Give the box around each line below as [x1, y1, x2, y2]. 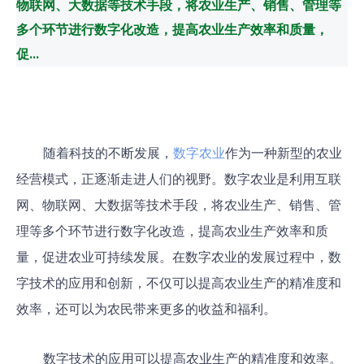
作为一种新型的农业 [224, 145, 342, 160]
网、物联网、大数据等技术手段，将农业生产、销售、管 [16, 197, 341, 212]
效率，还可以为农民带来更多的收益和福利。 [16, 301, 276, 316]
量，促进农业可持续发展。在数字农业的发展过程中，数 [16, 249, 341, 264]
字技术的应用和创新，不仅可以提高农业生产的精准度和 [16, 275, 341, 290]
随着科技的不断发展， [42, 145, 173, 160]
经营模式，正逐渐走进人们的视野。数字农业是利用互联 [16, 171, 341, 186]
